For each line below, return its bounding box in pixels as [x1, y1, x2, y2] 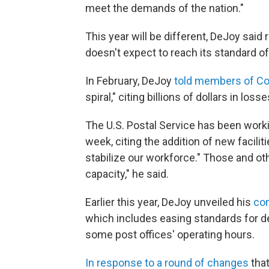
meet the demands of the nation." [85, 2, 244, 14]
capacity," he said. [85, 168, 169, 180]
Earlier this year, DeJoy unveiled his [85, 196, 253, 208]
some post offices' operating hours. [85, 228, 255, 241]
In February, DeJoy [85, 74, 174, 87]
